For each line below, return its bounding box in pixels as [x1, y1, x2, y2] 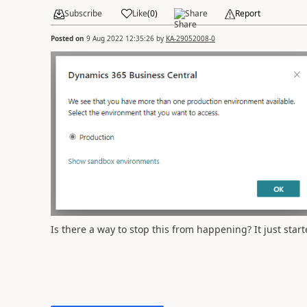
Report [234, 8, 260, 19]
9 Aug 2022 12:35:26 [86, 33, 154, 43]
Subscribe [64, 8, 102, 19]
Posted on [50, 33, 86, 43]
